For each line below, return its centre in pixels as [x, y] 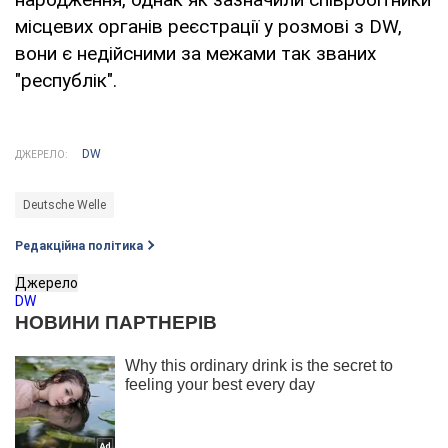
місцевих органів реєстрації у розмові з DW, [208, 26]
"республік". [66, 80]
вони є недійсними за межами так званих [195, 53]
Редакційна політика [79, 245]
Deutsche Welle [64, 204]
